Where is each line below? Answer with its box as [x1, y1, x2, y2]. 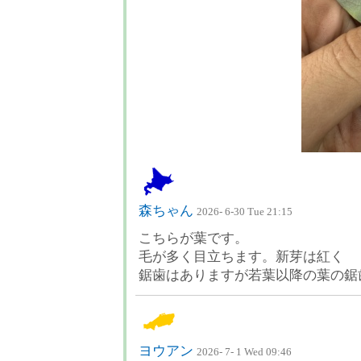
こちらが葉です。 [139, 230, 248, 246]
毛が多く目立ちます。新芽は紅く [139, 249, 344, 264]
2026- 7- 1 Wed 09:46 [197, 346, 292, 358]
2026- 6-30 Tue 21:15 [197, 205, 293, 218]
